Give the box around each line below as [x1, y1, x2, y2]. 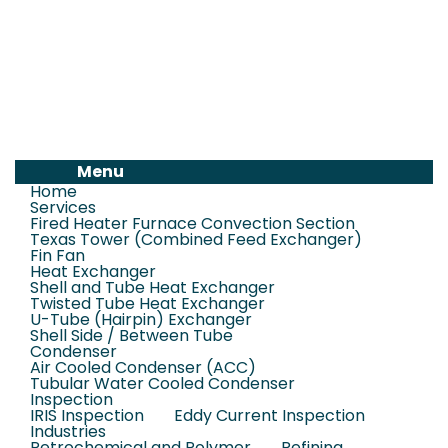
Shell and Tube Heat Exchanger [30, 276, 275, 299]
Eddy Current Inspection [174, 404, 365, 427]
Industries [30, 420, 106, 443]
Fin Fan [30, 244, 85, 267]
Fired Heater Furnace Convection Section [30, 212, 355, 235]
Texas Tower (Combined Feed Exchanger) [30, 228, 362, 251]
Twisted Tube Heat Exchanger [30, 292, 265, 315]
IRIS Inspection [30, 404, 144, 427]
